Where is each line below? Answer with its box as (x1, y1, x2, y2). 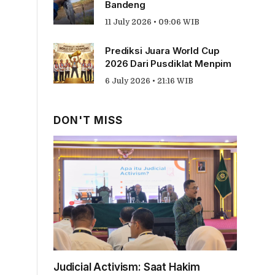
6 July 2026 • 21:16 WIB (105, 76, 193, 85)
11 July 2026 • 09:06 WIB (105, 17, 199, 26)
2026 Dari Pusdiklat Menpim (105, 57, 232, 69)
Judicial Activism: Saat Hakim (53, 260, 201, 273)
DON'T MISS (53, 114, 123, 126)
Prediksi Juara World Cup (105, 44, 220, 56)
